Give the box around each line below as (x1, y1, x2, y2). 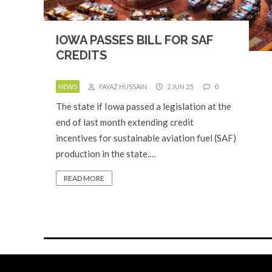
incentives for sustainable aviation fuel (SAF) (56, 132, 236, 143)
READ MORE (64, 174, 104, 183)
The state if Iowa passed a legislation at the (56, 101, 231, 112)
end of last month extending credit (56, 117, 194, 127)
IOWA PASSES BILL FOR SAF (56, 33, 213, 47)
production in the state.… (56, 148, 156, 159)
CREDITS (56, 48, 107, 63)
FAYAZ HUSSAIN (98, 83, 147, 90)
